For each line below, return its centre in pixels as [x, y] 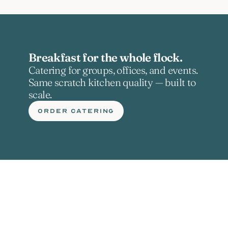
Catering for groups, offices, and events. [113, 70]
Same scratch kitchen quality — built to [112, 82]
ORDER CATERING [76, 111]
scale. [40, 94]
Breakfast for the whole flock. [105, 58]
